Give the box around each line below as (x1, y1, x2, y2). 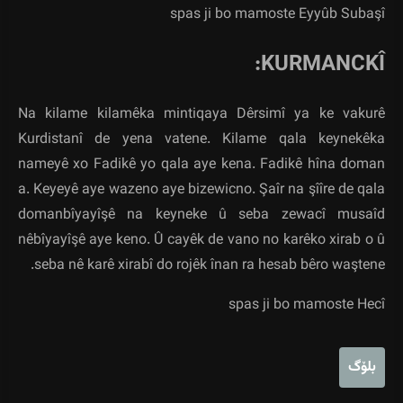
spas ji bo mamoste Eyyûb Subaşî (170, 4, 385, 27)
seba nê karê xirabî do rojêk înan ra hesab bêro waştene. (34, 255, 385, 278)
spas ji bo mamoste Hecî (228, 294, 385, 318)
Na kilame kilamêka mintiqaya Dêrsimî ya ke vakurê (18, 103, 385, 127)
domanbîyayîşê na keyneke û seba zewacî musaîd (18, 204, 385, 228)
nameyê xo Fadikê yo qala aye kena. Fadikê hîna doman (18, 154, 385, 177)
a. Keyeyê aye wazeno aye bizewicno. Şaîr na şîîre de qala (18, 179, 385, 202)
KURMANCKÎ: (261, 48, 385, 83)
